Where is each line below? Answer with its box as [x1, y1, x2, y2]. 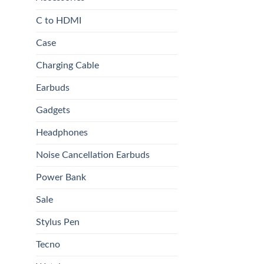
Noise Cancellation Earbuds [36, 150, 150, 160]
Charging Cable [36, 60, 99, 70]
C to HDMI [36, 15, 81, 25]
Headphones [36, 127, 88, 137]
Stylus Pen [36, 217, 80, 227]
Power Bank [36, 172, 86, 182]
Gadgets [36, 105, 70, 115]
